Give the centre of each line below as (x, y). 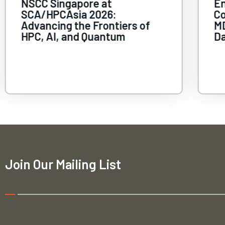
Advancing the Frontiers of (85, 25)
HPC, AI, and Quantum (73, 36)
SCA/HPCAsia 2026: (69, 14)
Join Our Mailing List (63, 164)
